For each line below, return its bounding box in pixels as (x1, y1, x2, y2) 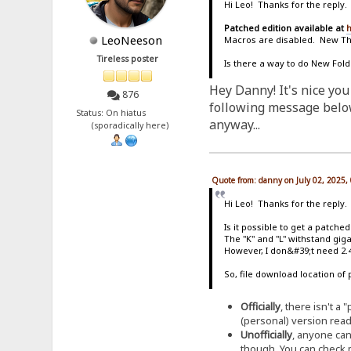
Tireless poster (97, 53, 159, 65)
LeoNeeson (101, 32, 163, 49)
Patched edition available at (224, 22, 347, 34)
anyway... (208, 115, 260, 133)
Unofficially (240, 327, 292, 342)
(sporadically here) (87, 119, 169, 131)
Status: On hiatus (75, 107, 180, 118)
